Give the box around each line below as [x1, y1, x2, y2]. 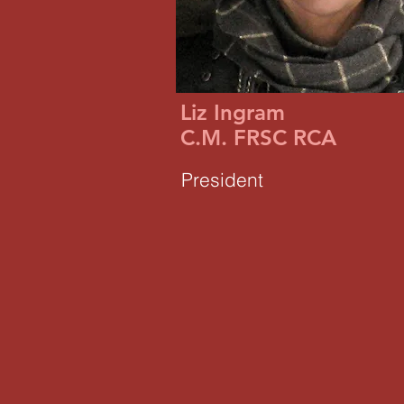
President [181, 168, 263, 191]
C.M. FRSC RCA [180, 124, 336, 151]
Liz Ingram [180, 99, 285, 125]
